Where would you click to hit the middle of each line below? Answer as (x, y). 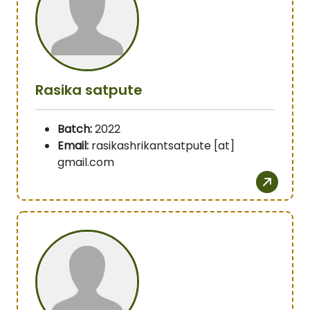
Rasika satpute (89, 90)
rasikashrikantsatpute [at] (162, 146)
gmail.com (86, 163)
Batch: (75, 129)
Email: (73, 146)
